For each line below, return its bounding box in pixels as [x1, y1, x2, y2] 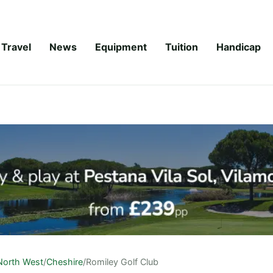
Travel [1, 40, 31, 53]
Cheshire [46, 256, 83, 267]
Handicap [216, 40, 261, 53]
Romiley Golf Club [86, 256, 158, 267]
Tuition [165, 40, 198, 53]
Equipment [95, 40, 147, 53]
